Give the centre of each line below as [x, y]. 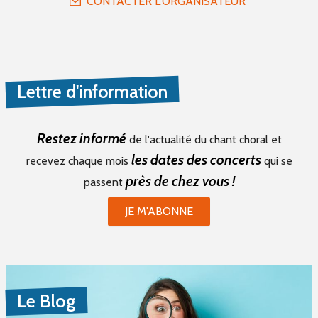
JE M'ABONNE [159, 212]
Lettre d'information [92, 92]
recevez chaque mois [78, 161]
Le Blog [46, 301]
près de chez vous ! [180, 181]
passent [104, 182]
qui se [276, 161]
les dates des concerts [196, 160]
